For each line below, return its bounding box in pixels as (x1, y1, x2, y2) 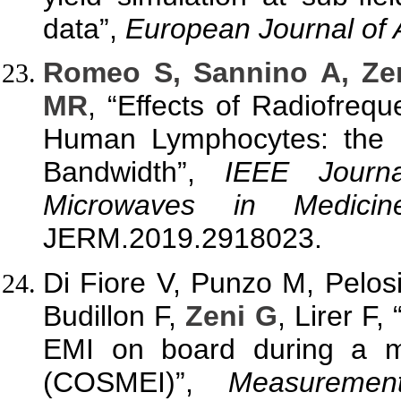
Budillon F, (43, 299, 186, 332)
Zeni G (185, 299, 277, 332)
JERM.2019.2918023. (43, 222, 322, 255)
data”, (43, 13, 125, 46)
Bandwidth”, (43, 156, 225, 189)
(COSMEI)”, (43, 365, 228, 398)
